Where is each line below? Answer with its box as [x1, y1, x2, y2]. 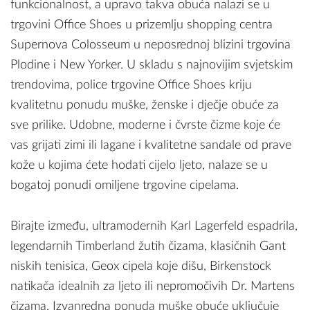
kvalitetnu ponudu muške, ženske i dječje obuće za [10, 98, 279, 111]
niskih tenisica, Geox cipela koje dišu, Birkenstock [10, 259, 271, 273]
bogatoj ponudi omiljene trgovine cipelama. [10, 179, 239, 192]
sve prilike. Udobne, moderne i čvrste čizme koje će [10, 118, 280, 131]
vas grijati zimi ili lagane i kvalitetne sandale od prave [10, 138, 291, 152]
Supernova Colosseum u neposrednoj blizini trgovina [10, 38, 291, 51]
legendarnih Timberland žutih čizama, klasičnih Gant [10, 239, 286, 253]
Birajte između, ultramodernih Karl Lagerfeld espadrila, [10, 219, 298, 232]
